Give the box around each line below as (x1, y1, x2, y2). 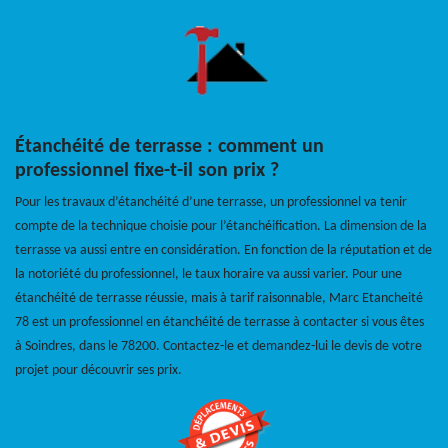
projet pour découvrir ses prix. (15, 363, 182, 379)
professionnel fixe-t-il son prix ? (15, 161, 279, 182)
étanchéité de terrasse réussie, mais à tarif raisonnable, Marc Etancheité (15, 291, 423, 307)
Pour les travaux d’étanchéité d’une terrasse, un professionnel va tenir (15, 195, 407, 211)
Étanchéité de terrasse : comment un (15, 137, 324, 158)
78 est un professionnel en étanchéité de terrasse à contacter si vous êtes (15, 315, 424, 331)
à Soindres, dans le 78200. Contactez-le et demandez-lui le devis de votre (15, 339, 422, 355)
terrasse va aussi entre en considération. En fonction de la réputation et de (15, 243, 432, 259)
